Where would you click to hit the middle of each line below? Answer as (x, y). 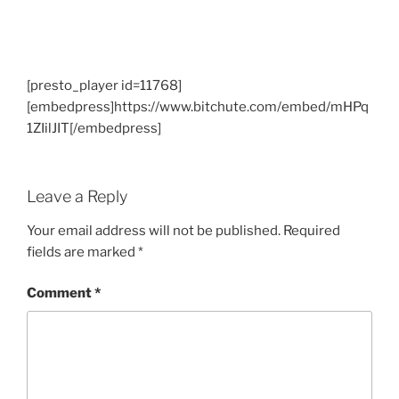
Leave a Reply (77, 197)
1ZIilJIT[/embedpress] (94, 128)
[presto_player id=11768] (104, 85)
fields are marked (82, 252)
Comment (61, 293)
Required (312, 230)
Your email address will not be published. (154, 230)
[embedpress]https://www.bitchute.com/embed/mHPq (198, 106)
